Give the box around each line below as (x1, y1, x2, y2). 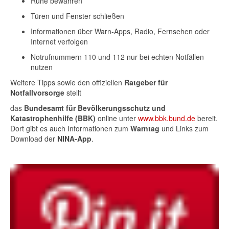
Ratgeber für (124, 77, 168, 87)
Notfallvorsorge (10, 87, 64, 98)
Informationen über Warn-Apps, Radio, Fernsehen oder (31, 26, 210, 36)
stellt (64, 87, 81, 98)
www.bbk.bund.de (138, 113, 195, 123)
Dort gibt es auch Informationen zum (10, 123, 130, 133)
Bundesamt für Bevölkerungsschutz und (24, 103, 166, 113)
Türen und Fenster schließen (31, 11, 124, 21)
